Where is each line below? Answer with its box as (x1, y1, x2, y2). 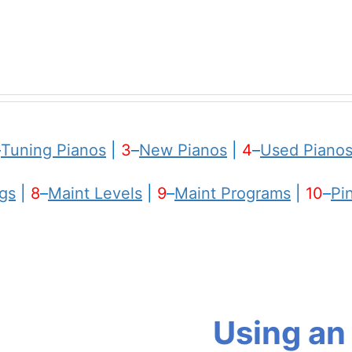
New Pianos (139, 141, 227, 159)
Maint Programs (174, 184, 291, 203)
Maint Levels (48, 184, 142, 203)
